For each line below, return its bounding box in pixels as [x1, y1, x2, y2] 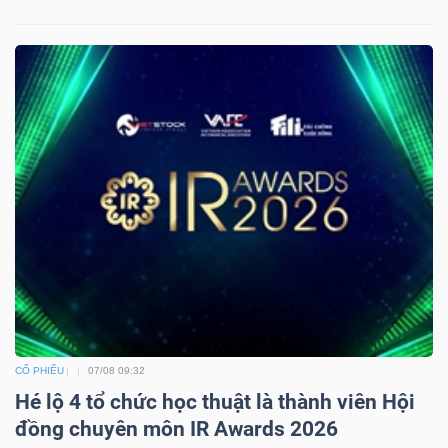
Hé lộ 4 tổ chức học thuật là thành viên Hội [15, 390, 415, 415]
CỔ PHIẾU [15, 365, 64, 377]
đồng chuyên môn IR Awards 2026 [15, 417, 338, 442]
